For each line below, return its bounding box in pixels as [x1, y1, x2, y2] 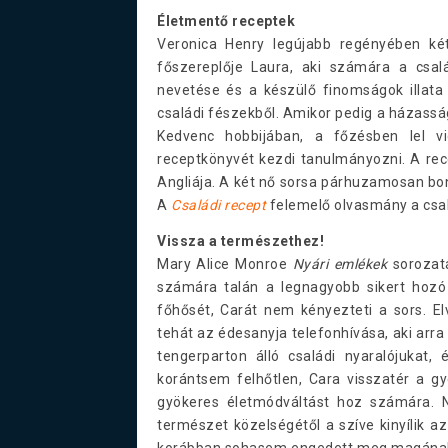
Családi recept [171, 196, 266, 213]
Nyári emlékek [292, 255, 388, 272]
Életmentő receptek [157, 12, 295, 29]
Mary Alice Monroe [157, 255, 293, 272]
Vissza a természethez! [157, 232, 324, 249]
